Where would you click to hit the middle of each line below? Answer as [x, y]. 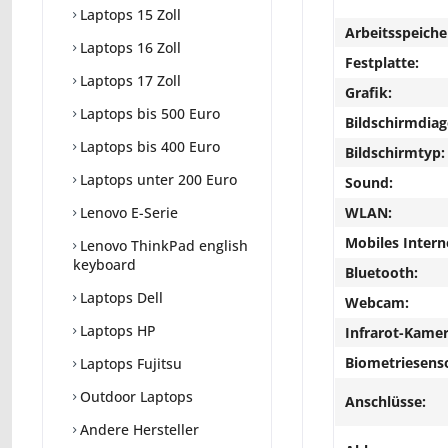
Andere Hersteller [137, 430]
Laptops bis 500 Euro [148, 114]
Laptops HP [116, 331]
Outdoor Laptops [134, 397]
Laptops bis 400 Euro [148, 147]
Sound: [369, 182]
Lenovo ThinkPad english [162, 246]
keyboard [104, 265]
